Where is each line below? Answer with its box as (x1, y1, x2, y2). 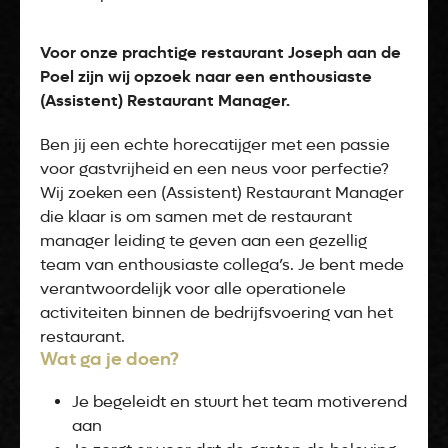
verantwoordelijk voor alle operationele (40, 279, 346, 298)
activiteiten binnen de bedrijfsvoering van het (40, 303, 393, 322)
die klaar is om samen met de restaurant (40, 207, 352, 226)
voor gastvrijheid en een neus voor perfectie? (40, 159, 389, 178)
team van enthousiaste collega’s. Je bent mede (40, 255, 404, 274)
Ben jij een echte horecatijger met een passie (40, 135, 390, 154)
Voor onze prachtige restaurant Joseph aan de (40, 43, 401, 62)
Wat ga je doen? (40, 348, 179, 370)
